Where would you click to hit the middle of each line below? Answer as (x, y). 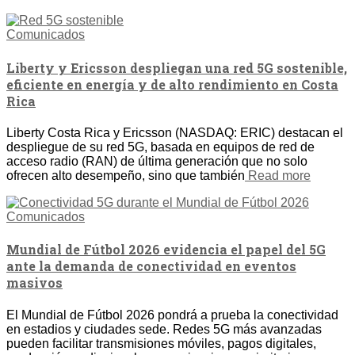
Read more (278, 175)
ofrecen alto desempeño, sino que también (126, 175)
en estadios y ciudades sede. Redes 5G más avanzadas (164, 329)
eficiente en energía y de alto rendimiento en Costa (172, 84)
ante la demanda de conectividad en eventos (151, 266)
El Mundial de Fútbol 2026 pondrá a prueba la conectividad (172, 315)
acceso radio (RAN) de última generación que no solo (157, 161)
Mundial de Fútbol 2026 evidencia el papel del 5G (166, 250)
